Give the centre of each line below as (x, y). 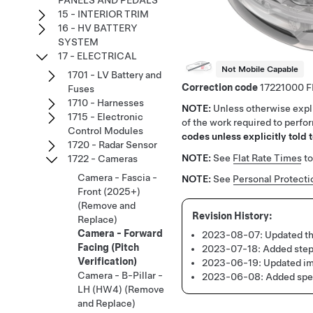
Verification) (107, 261)
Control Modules (105, 131)
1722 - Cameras (103, 159)
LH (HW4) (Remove (121, 289)
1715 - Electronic (105, 117)
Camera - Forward (120, 233)
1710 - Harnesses (106, 103)
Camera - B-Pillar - (120, 275)
